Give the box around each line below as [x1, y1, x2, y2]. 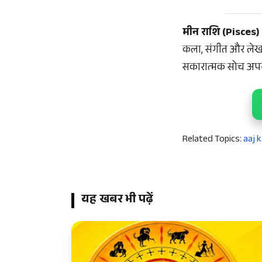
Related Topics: [182, 132, 242, 148]
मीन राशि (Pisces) [182, 25, 260, 42]
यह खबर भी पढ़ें [81, 191, 154, 211]
